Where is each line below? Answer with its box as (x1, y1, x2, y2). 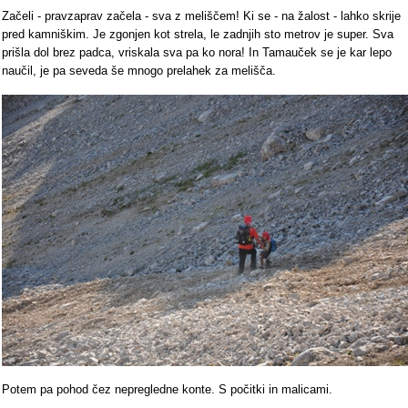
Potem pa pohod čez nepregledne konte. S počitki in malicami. (2, 382, 332, 396)
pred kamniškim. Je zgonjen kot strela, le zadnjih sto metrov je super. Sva (2, 27, 393, 41)
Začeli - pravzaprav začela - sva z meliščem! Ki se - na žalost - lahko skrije (2, 9, 401, 23)
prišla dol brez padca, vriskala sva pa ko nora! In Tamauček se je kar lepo (2, 46, 392, 59)
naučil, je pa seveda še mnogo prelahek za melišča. (2, 64, 276, 77)
